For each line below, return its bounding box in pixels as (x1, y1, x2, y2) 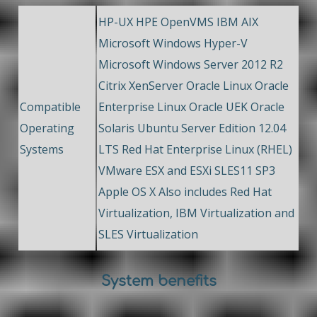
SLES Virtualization (98, 226, 198, 243)
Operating (20, 120, 74, 137)
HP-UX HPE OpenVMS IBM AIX (98, 14, 258, 30)
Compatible (20, 99, 81, 115)
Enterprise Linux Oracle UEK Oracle (98, 99, 284, 115)
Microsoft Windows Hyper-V (98, 35, 248, 52)
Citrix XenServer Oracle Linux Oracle (98, 78, 289, 94)
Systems (20, 142, 64, 158)
